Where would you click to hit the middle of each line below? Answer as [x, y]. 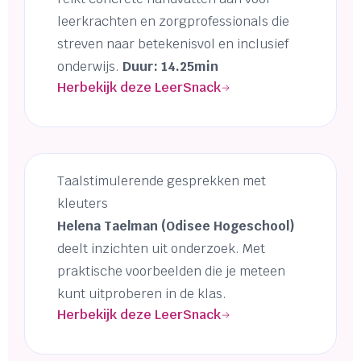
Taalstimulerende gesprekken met [162, 181]
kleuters [83, 204]
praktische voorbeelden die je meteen [171, 272]
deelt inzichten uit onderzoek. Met [161, 249]
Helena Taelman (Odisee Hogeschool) [176, 226]
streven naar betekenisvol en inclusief [173, 44]
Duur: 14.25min [170, 67]
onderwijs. [90, 67]
